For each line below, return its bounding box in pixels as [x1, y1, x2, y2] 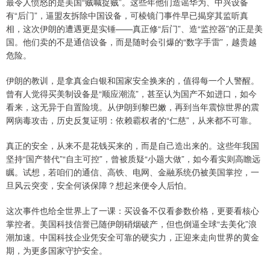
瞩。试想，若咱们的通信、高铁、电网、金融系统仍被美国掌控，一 [6, 166, 259, 178]
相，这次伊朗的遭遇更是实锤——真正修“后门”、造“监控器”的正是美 [6, 22, 263, 34]
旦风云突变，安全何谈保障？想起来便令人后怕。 [6, 179, 192, 191]
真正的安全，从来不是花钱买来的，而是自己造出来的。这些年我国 [6, 139, 259, 151]
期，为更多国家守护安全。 [6, 244, 107, 256]
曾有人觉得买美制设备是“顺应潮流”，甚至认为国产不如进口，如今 [6, 87, 257, 99]
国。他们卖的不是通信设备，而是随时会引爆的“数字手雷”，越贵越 [6, 36, 257, 48]
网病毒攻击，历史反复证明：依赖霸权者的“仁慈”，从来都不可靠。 [6, 114, 257, 126]
